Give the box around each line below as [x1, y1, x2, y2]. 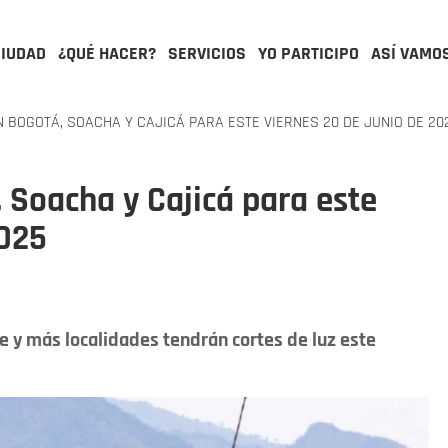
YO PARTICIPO [258, 42, 359, 65]
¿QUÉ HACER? [58, 42, 156, 65]
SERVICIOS [168, 42, 246, 65]
